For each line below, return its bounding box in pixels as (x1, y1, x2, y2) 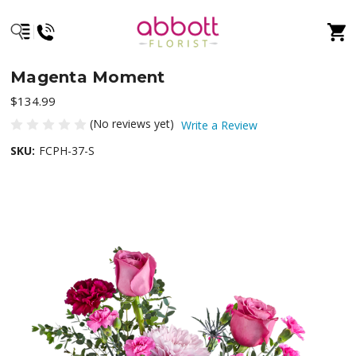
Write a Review (181, 117, 258, 133)
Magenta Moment (10, 68, 165, 87)
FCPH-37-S (39, 142, 95, 158)
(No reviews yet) (90, 116, 175, 131)
